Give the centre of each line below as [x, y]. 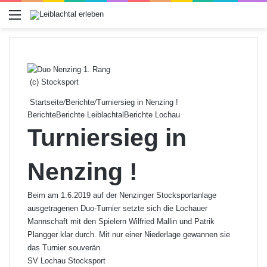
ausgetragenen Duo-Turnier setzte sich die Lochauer [117, 208]
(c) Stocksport [53, 82]
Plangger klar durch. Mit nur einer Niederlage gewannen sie [129, 235]
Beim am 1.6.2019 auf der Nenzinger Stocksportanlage [122, 195]
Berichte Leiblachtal [90, 115]
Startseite [45, 102]
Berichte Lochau [152, 115]
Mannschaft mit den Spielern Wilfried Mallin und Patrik [121, 221]
